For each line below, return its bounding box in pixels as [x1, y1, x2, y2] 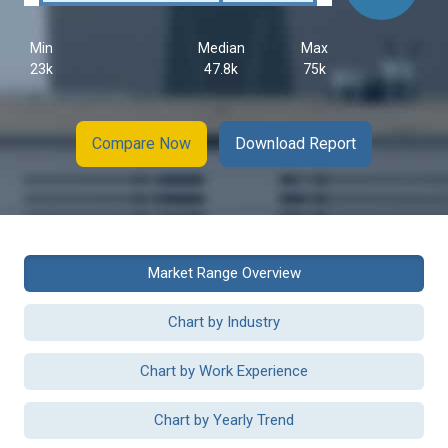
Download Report [235, 134, 356, 153]
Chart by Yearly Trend [154, 411, 294, 429]
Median [197, 40, 245, 56]
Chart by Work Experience [140, 362, 308, 380]
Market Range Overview [147, 264, 301, 282]
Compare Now [92, 134, 191, 153]
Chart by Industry [168, 313, 280, 331]
